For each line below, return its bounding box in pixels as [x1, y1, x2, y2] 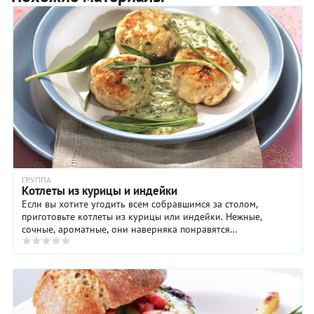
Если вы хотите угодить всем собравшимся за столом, [22, 198, 128, 211]
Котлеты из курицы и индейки [22, 183, 177, 199]
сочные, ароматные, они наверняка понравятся [22, 223, 230, 236]
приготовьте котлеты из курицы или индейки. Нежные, [22, 210, 262, 224]
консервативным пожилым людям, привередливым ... [22, 235, 255, 249]
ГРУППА [22, 175, 51, 186]
